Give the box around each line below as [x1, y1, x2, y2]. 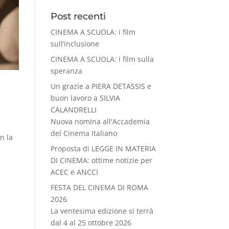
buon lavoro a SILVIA [50, 93, 120, 103]
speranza [50, 65, 82, 76]
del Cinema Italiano [50, 128, 117, 138]
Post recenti [50, 10, 106, 22]
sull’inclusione [50, 38, 99, 49]
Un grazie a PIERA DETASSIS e [50, 81, 151, 91]
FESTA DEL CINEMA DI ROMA [50, 182, 148, 192]
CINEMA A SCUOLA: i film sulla [50, 54, 154, 64]
